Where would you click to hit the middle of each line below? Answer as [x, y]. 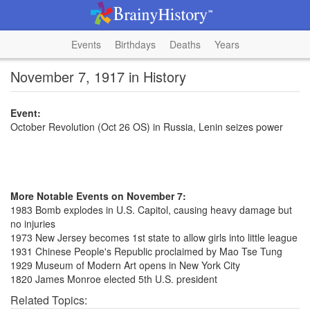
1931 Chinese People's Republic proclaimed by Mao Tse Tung [146, 251]
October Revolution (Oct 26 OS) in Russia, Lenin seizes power [147, 127]
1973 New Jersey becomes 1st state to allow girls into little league [154, 237]
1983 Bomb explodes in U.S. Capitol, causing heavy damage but [151, 210]
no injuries [33, 224]
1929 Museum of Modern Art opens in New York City [125, 265]
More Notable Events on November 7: [98, 196]
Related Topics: [49, 300]
